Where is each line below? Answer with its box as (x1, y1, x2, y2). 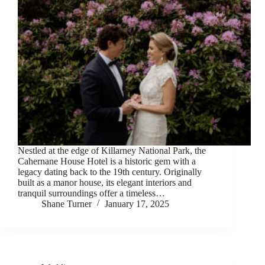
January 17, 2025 (105, 198, 169, 209)
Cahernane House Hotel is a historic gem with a (18, 156, 196, 166)
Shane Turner (41, 198, 92, 209)
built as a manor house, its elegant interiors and (18, 177, 192, 188)
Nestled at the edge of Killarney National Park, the (18, 145, 206, 156)
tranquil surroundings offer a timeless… (18, 188, 165, 198)
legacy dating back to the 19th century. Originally (18, 166, 202, 177)
